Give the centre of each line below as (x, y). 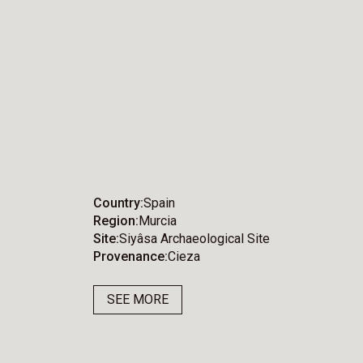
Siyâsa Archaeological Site (195, 239)
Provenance (129, 257)
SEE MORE (138, 300)
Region (115, 221)
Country (117, 203)
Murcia (158, 221)
